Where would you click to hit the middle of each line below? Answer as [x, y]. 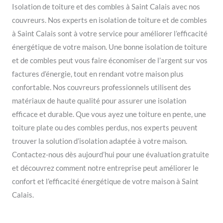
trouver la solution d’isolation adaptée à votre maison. [100, 141]
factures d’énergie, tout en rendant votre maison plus [98, 74]
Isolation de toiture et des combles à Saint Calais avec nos [106, 6]
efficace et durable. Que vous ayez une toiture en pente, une [109, 114]
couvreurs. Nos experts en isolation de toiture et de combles [110, 20]
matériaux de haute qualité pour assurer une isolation [99, 101]
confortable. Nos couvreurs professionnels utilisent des [102, 87]
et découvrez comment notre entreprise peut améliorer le [105, 168]
